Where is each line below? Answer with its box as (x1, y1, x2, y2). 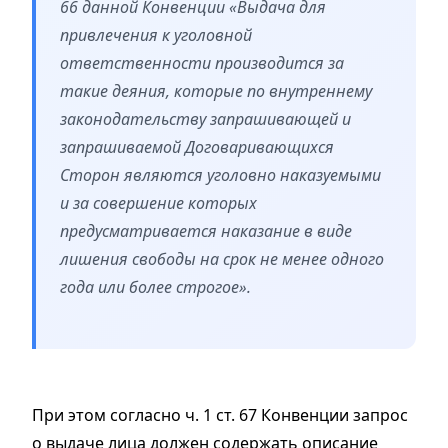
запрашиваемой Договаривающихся (60, 136, 334, 159)
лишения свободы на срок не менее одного (60, 248, 384, 271)
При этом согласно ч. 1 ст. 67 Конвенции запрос (32, 404, 408, 427)
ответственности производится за (60, 52, 344, 75)
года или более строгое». (60, 276, 251, 299)
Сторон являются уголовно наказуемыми (60, 164, 381, 187)
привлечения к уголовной (60, 24, 252, 47)
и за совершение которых (60, 192, 257, 215)
